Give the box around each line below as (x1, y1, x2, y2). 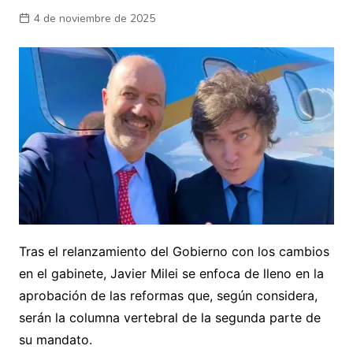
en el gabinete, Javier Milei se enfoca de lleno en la (18, 265, 324, 281)
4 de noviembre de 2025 (33, 11, 155, 26)
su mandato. (18, 331, 96, 347)
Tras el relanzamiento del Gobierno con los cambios (18, 243, 329, 259)
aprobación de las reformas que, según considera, (18, 287, 318, 303)
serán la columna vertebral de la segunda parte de (18, 309, 321, 325)
